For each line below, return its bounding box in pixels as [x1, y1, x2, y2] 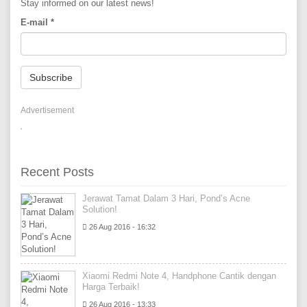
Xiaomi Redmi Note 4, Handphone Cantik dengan [82, 271, 276, 281]
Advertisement [21, 106, 74, 115]
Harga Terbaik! [82, 282, 140, 292]
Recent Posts [21, 165, 94, 179]
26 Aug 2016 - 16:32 [87, 223, 156, 231]
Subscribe [29, 72, 73, 83]
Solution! [82, 204, 117, 214]
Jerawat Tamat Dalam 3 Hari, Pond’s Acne [82, 193, 250, 204]
